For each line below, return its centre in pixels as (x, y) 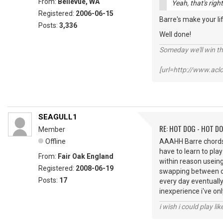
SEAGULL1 (58, 117)
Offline (56, 141)
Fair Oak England (86, 156)
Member (52, 129)
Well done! (175, 34)
